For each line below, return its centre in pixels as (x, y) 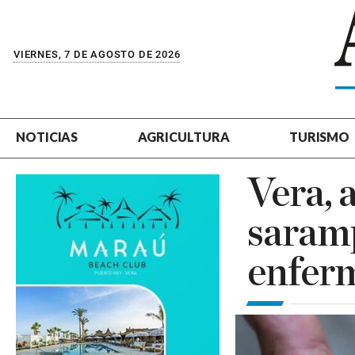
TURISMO (319, 137)
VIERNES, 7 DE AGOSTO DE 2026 (97, 54)
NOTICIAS (47, 137)
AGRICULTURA (183, 137)
